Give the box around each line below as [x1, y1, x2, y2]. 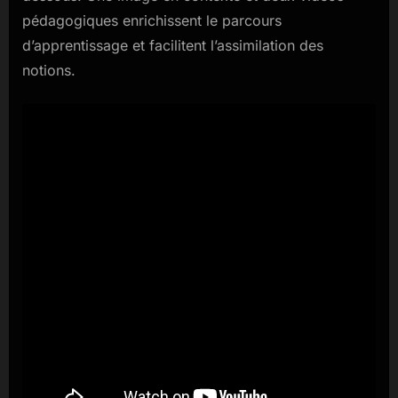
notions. [22, 60, 76, 79]
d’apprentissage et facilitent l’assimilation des [22, 36, 323, 54]
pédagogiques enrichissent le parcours [22, 11, 282, 29]
